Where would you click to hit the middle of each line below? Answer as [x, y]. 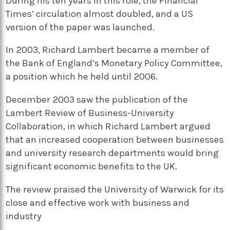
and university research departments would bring [112, 153]
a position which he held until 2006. [82, 77]
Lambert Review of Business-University [90, 113]
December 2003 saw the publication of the [97, 99]
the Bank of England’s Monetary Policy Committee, [114, 63]
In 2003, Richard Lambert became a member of [108, 50]
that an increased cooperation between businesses [115, 139]
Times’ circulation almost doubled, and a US [100, 14]
